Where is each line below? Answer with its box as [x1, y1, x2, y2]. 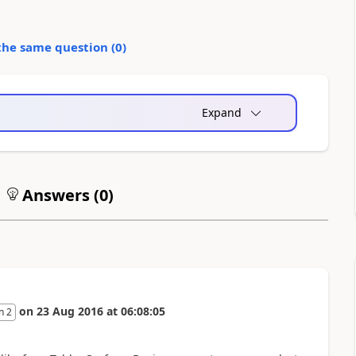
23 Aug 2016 [36, 303, 103, 319]
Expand [201, 104, 242, 120]
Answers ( [17, 184, 99, 206]
